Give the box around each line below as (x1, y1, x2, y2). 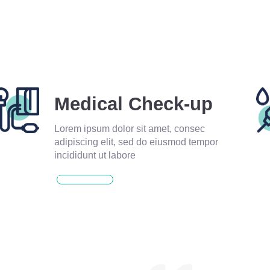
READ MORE (57, 174, 105, 184)
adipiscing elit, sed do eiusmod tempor (54, 137, 218, 147)
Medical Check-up (54, 93, 213, 115)
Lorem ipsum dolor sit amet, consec (54, 124, 205, 134)
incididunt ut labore (54, 150, 136, 160)
